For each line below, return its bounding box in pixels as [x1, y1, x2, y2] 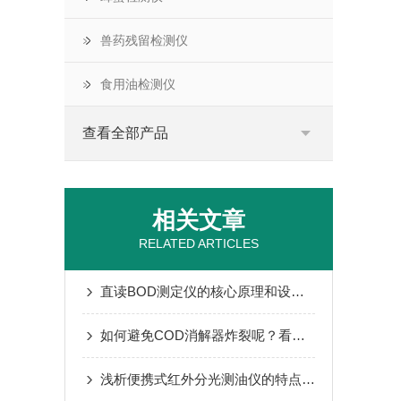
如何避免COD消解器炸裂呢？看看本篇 [292, 328, 305, 343]
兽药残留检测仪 [100, 33, 188, 47]
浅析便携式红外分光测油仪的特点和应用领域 [302, 371, 315, 387]
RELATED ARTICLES [139, 236, 259, 251]
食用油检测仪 [100, 77, 175, 91]
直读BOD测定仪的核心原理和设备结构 [291, 284, 304, 299]
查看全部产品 [82, 125, 168, 141]
